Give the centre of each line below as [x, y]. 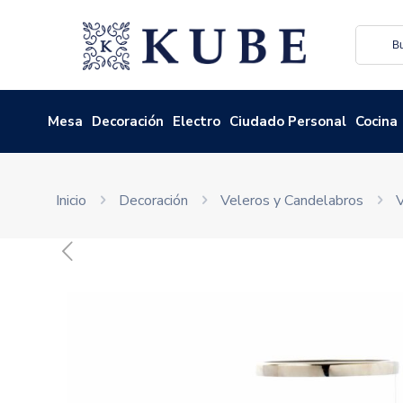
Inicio [71, 201]
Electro [197, 121]
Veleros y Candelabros [292, 201]
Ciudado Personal [288, 121]
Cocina [377, 121]
